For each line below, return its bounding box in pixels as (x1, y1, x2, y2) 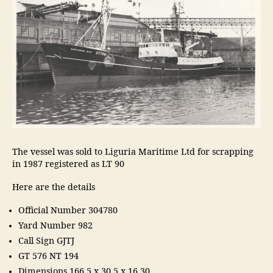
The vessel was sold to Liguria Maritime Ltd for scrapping (12, 146, 253, 158)
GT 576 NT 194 (18, 250, 79, 262)
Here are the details (12, 182, 97, 193)
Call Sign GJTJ (18, 235, 74, 247)
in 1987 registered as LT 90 (12, 158, 127, 170)
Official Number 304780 (18, 205, 118, 216)
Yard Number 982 (18, 220, 93, 232)
